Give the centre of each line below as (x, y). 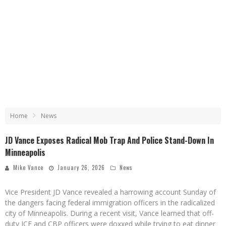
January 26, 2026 (81, 167)
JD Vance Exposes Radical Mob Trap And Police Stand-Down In (109, 140)
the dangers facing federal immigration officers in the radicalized (110, 203)
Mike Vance (28, 167)
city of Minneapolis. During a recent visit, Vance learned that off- (109, 213)
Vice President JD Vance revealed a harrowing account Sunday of (110, 192)
